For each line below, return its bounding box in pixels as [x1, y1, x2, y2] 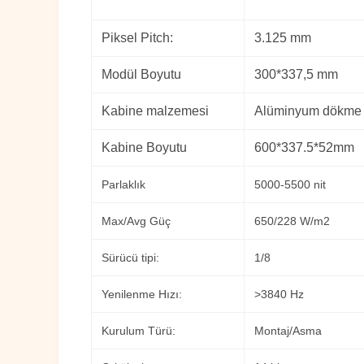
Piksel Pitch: [102, 31, 173, 45]
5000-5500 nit [254, 178, 326, 192]
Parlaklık [102, 178, 145, 192]
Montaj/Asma [254, 324, 322, 338]
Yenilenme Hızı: [102, 288, 182, 301]
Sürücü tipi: [102, 251, 159, 265]
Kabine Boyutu [102, 141, 187, 155]
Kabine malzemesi [102, 104, 209, 119]
